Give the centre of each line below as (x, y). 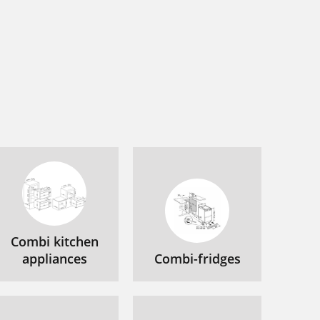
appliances (54, 259)
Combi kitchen (54, 241)
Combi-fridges (197, 259)
